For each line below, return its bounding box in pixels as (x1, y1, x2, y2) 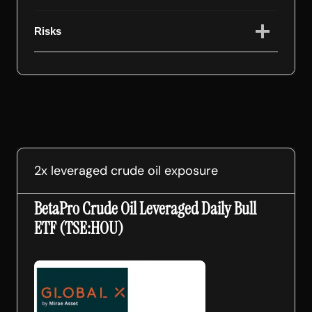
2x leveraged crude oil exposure (34, 162, 218, 180)
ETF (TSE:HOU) (34, 217, 123, 240)
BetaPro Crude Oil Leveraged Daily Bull (34, 198, 256, 220)
